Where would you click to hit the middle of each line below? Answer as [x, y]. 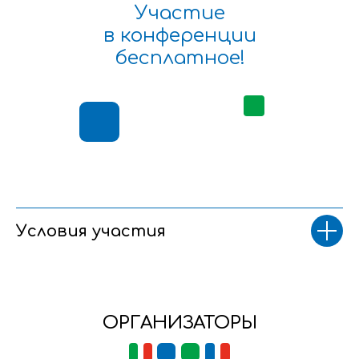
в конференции [179, 36]
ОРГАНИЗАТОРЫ [180, 323]
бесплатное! [179, 58]
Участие [179, 14]
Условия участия [91, 232]
